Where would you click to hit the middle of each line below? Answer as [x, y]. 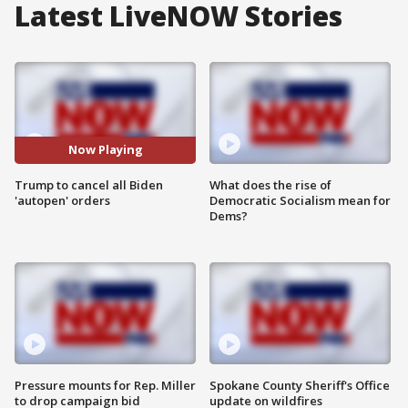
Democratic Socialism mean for [300, 200]
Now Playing [105, 150]
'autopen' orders [62, 200]
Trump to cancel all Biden [89, 184]
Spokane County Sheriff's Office [300, 385]
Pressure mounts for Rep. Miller [105, 385]
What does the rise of [270, 184]
